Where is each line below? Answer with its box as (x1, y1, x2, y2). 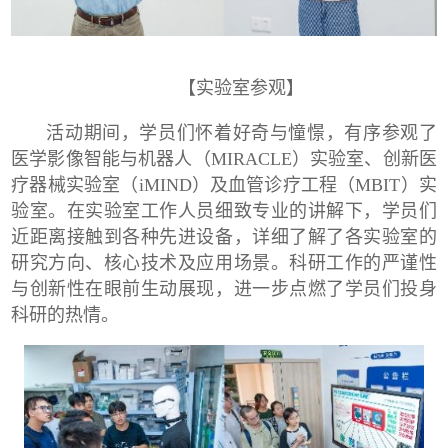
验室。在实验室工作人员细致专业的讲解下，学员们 (11, 200, 437, 221)
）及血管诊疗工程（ (191, 174, 356, 195)
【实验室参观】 (177, 77, 304, 98)
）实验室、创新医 (291, 148, 437, 169)
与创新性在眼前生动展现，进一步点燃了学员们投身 (11, 278, 437, 299)
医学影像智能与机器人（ (11, 148, 211, 169)
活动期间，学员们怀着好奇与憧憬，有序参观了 (40, 122, 437, 143)
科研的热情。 (11, 304, 120, 325)
